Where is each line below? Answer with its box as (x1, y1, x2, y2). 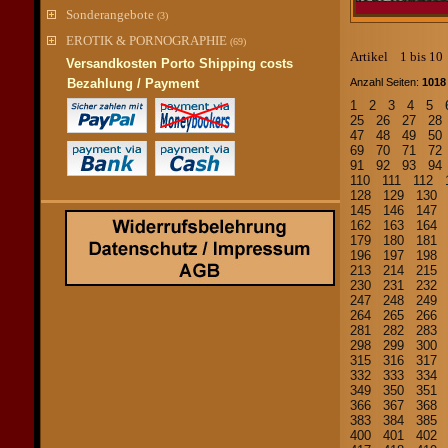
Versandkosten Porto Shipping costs (66, 56, 293, 71)
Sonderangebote (66, 7, 154, 22)
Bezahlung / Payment (67, 76, 199, 91)
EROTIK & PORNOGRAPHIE (66, 33, 227, 48)
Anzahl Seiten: (350, 76, 419, 88)
